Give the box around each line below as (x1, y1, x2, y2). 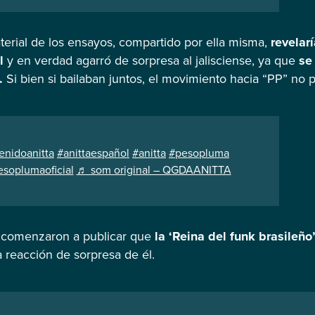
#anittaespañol (57, 145, 129, 161)
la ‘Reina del (155, 227, 230, 246)
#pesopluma (169, 145, 229, 161)
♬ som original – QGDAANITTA (76, 162, 231, 178)
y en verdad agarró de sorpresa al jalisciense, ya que (4, 51, 299, 70)
